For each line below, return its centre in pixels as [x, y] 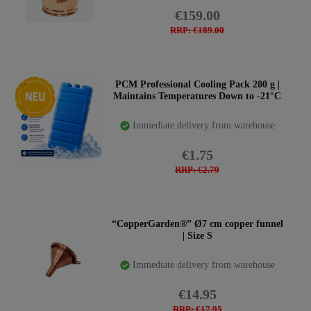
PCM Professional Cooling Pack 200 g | [197, 84]
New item [37, 83]
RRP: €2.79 [197, 170]
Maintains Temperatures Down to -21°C [197, 96]
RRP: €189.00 [197, 31]
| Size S [197, 235]
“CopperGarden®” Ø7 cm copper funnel [197, 224]
